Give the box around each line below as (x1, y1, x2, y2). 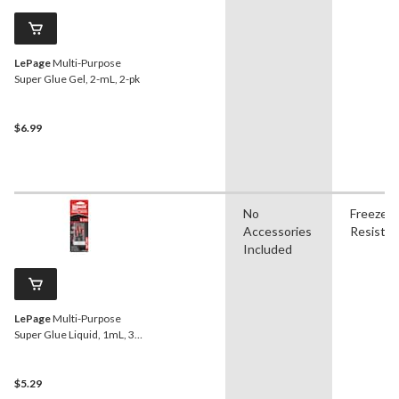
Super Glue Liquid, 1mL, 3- (14, 327, 138, 341)
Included (243, 240, 292, 256)
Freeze (350, 205, 387, 221)
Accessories (243, 223, 312, 239)
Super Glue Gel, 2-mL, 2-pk (14, 71, 140, 85)
